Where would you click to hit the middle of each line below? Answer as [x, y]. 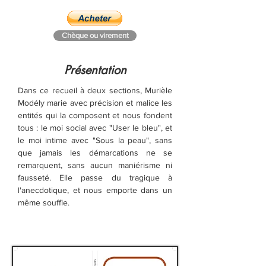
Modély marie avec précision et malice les [95, 103]
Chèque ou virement [95, 35]
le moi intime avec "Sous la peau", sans [95, 140]
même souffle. [44, 202]
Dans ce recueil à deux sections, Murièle [95, 90]
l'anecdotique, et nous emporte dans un [95, 190]
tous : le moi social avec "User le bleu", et [95, 128]
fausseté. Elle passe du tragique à [95, 178]
